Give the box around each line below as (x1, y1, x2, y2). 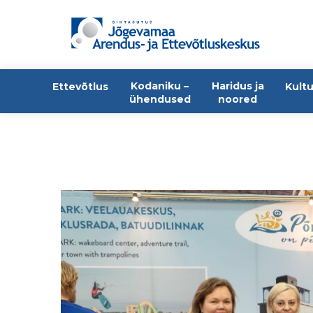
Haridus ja (211, 80, 264, 93)
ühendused (129, 93, 191, 106)
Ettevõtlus (52, 80, 108, 94)
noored (218, 93, 257, 106)
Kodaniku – (131, 80, 189, 93)
